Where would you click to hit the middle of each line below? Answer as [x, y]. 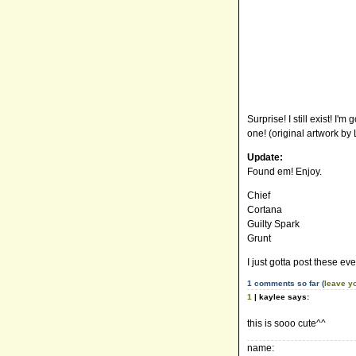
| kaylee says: [281, 297]
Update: [265, 157]
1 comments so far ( [286, 283]
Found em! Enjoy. [284, 172]
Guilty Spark [273, 224]
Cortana [265, 210]
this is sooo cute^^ [286, 323]
